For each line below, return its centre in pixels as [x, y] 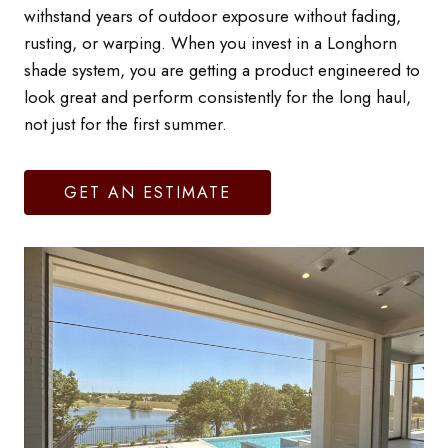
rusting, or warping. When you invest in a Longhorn [210, 43]
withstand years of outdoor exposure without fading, [212, 16]
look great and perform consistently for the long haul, [217, 97]
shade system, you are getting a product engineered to [222, 70]
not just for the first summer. [125, 124]
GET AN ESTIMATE [147, 192]
